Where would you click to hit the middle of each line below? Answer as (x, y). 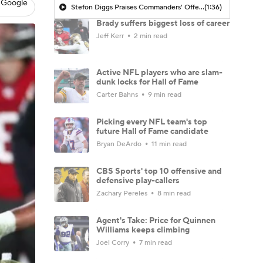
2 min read (150, 36)
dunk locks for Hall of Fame (147, 82)
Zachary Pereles (123, 193)
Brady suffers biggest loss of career (163, 23)
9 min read (164, 95)
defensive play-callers (138, 181)
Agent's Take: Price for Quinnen (156, 220)
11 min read (168, 144)
